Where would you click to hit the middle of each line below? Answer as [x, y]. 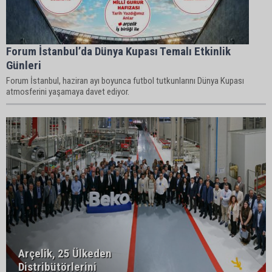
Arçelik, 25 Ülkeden [65, 253]
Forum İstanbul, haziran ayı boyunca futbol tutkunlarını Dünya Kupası [125, 81]
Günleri [24, 65]
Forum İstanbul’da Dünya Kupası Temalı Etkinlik [118, 51]
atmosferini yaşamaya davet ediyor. [68, 92]
